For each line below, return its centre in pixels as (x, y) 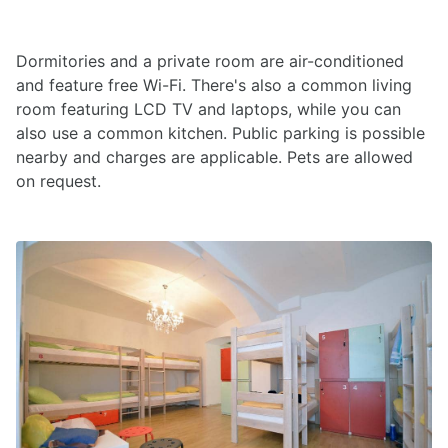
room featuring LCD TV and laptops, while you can (208, 109)
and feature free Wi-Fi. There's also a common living (214, 85)
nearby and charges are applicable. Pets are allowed (214, 157)
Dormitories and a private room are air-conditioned (210, 61)
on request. (58, 181)
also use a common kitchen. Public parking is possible (220, 133)
